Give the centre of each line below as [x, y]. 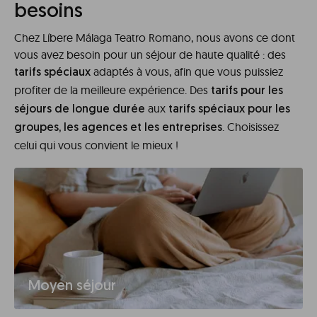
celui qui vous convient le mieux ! [96, 145]
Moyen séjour [72, 287]
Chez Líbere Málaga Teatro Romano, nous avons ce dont [155, 38]
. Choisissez [250, 127]
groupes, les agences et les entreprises [118, 128]
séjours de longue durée [80, 110]
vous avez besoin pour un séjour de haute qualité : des [150, 55]
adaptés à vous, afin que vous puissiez [187, 72]
